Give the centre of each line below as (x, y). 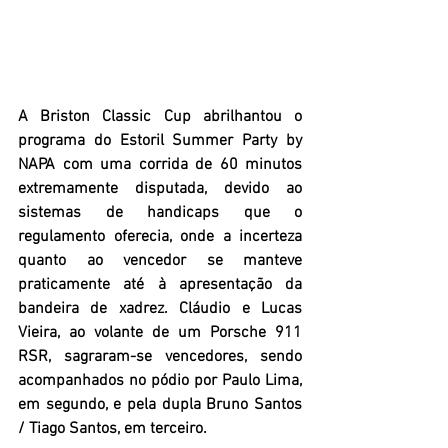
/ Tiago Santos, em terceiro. (114, 429)
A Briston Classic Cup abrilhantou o (160, 117)
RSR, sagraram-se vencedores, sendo (160, 357)
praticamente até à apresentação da (160, 285)
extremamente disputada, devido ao (160, 189)
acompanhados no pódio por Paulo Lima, (160, 381)
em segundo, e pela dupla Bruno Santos (160, 405)
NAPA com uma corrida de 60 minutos (160, 165)
